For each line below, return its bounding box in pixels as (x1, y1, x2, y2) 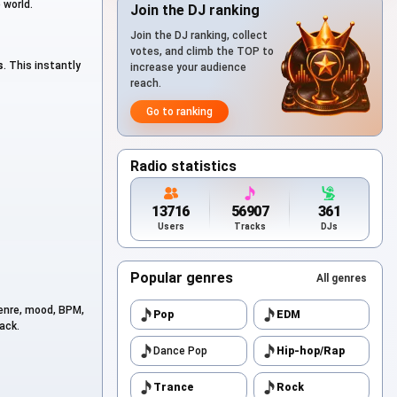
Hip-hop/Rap (276, 345, 345, 357)
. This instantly (4, 59, 81, 73)
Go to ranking (146, 105, 213, 118)
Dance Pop (153, 345, 207, 357)
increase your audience (130, 61, 246, 74)
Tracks (233, 222, 266, 231)
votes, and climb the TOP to (130, 45, 274, 58)
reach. (130, 77, 161, 90)
